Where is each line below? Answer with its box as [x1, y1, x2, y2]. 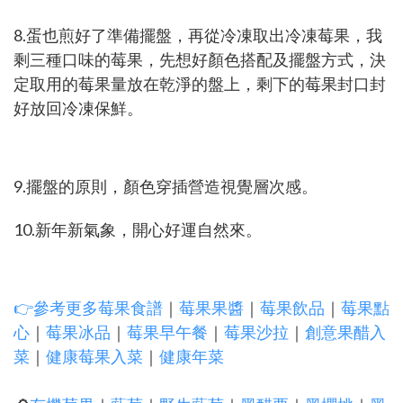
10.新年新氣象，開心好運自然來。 [13, 219, 262, 239]
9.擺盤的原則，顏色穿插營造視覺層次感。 [13, 175, 318, 196]
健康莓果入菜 [46, 345, 143, 366]
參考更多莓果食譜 [33, 297, 163, 318]
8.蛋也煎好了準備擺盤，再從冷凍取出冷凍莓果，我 [13, 24, 382, 45]
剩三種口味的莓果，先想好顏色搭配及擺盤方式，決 [13, 49, 386, 69]
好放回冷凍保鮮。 [13, 97, 143, 118]
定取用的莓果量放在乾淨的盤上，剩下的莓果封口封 [13, 73, 386, 94]
